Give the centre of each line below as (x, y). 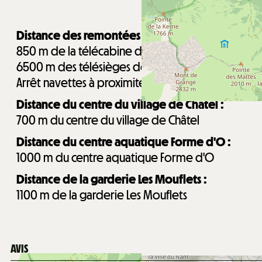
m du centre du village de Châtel (119, 120)
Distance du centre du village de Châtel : (120, 104)
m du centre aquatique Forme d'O (129, 157)
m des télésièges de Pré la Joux (123, 67)
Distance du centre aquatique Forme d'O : (124, 142)
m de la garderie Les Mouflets (113, 195)
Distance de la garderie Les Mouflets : (112, 179)
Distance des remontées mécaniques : (114, 35)
